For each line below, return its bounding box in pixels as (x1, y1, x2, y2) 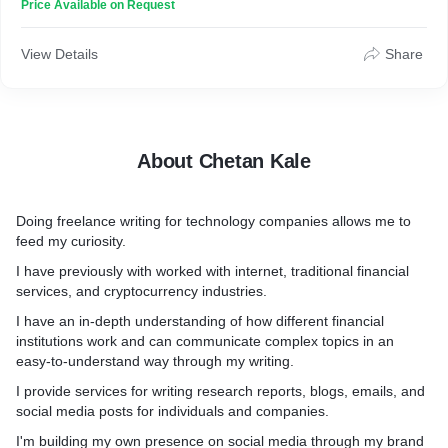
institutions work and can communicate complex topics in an (16, 333, 394, 349)
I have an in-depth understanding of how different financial (16, 313, 384, 329)
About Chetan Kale (137, 150, 311, 172)
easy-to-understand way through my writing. (16, 353, 294, 369)
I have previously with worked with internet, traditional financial (16, 263, 409, 279)
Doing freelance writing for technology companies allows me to (16, 213, 411, 229)
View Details (21, 46, 98, 62)
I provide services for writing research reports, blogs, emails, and (16, 383, 425, 399)
